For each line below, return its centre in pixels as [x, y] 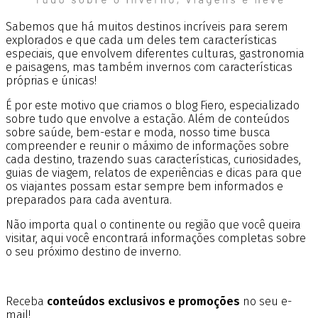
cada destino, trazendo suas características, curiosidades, [153, 159]
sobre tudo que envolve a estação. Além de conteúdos [148, 119]
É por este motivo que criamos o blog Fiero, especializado [153, 105]
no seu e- [266, 301]
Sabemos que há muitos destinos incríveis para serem [147, 26]
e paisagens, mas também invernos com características [149, 67]
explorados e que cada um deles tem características [141, 40]
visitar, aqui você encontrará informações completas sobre [156, 238]
